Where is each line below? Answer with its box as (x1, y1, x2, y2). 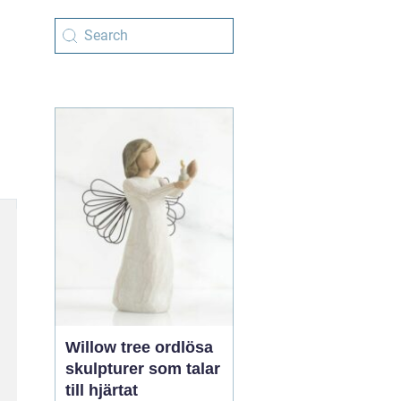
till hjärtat (65, 381, 138, 399)
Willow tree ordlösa (65, 338, 155, 356)
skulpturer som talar (65, 360, 220, 378)
